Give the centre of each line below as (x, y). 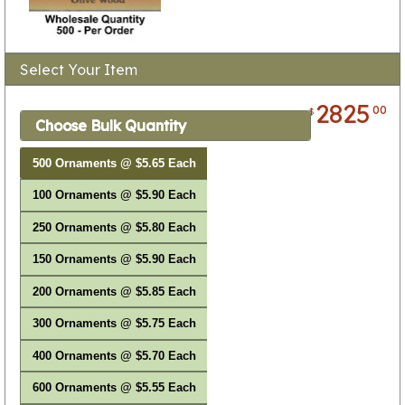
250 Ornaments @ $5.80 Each (114, 227)
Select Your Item (79, 69)
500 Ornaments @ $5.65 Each (114, 163)
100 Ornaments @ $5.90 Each (114, 196)
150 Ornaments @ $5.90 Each (114, 260)
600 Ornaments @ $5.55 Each (114, 388)
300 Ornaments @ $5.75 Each (114, 324)
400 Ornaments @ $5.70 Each (114, 356)
